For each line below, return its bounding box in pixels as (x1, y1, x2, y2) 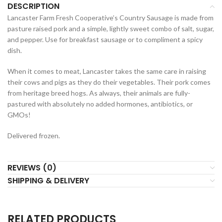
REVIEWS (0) (7, 162, 56, 174)
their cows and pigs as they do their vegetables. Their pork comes (7, 78, 211, 87)
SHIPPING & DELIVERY (7, 175, 89, 187)
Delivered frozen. (7, 131, 60, 140)
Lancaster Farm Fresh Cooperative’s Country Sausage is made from (7, 13, 214, 22)
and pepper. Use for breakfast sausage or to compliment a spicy (7, 35, 203, 44)
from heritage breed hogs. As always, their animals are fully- (7, 89, 190, 98)
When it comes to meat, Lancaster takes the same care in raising (7, 67, 206, 76)
